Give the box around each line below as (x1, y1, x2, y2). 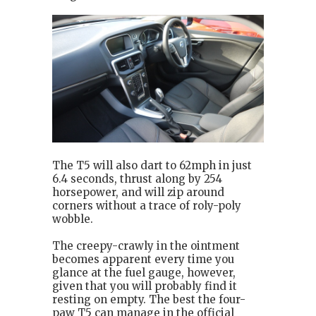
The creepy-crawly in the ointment (52, 239, 240, 253)
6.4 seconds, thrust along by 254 (52, 172, 222, 186)
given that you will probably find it (52, 279, 237, 293)
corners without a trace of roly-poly (52, 199, 241, 213)
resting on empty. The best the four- (52, 293, 245, 307)
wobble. (52, 212, 93, 226)
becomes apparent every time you (52, 253, 234, 267)
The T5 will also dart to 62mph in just (52, 159, 252, 173)
